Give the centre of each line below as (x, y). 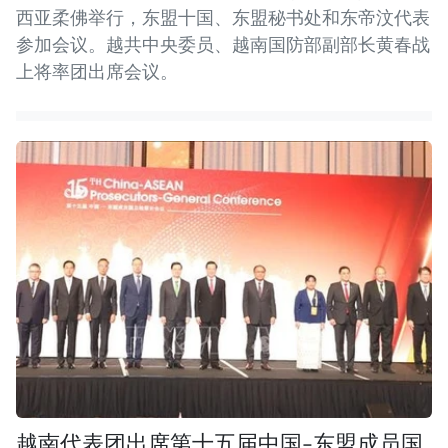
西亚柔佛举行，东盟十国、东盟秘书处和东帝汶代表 (223, 17)
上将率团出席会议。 (97, 71)
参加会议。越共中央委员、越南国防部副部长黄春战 (223, 44)
